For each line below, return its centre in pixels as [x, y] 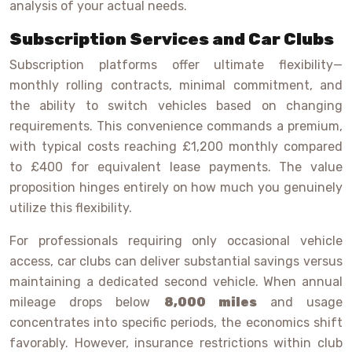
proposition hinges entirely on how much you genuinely [176, 188]
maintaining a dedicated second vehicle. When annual [176, 282]
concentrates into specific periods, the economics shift [176, 323]
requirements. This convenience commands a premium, [176, 126]
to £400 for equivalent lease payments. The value [176, 167]
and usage [300, 302]
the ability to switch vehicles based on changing [176, 106]
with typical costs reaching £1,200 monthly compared [176, 147]
